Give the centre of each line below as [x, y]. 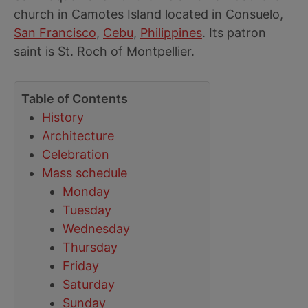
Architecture [78, 136]
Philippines [171, 33]
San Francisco [55, 33]
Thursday [90, 247]
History [63, 117]
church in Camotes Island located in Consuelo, [148, 14]
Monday [86, 191]
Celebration [76, 154]
